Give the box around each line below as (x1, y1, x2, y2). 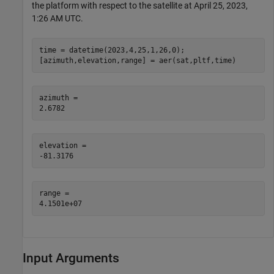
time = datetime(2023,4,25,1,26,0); (39, 45, 185, 54)
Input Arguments (23, 251, 119, 265)
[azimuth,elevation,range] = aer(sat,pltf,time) (39, 56, 236, 65)
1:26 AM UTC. (32, 13, 83, 23)
